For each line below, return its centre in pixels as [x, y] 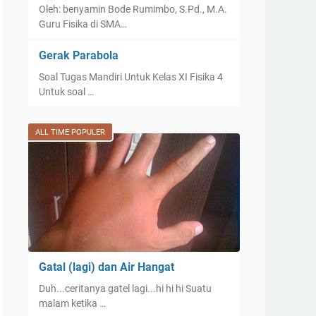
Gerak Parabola [79, 55]
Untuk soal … [66, 92]
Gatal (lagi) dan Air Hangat [107, 267]
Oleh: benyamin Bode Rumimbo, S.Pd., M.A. [133, 9]
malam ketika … [72, 303]
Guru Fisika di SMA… [83, 24]
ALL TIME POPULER [70, 132]
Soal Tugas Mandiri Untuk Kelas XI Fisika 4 [131, 77]
